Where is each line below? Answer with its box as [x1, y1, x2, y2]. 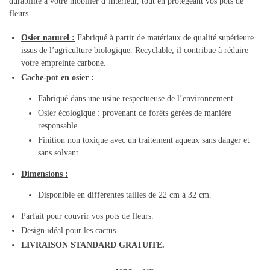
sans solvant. [38, 148, 81, 158]
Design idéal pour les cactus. [21, 226, 118, 236]
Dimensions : [21, 169, 68, 179]
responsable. [38, 121, 80, 131]
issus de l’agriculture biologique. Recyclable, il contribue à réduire [21, 46, 248, 55]
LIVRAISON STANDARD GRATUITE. [21, 240, 165, 250]
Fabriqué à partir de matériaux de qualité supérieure [75, 33, 254, 43]
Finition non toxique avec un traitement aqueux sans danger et [38, 136, 250, 145]
